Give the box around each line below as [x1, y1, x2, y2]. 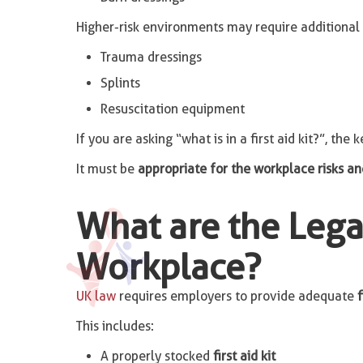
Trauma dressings [100, 49, 202, 65]
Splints [100, 75, 140, 91]
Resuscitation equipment [100, 101, 245, 117]
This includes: [75, 318, 154, 334]
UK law [75, 288, 116, 304]
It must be [75, 161, 138, 177]
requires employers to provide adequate [115, 288, 357, 304]
